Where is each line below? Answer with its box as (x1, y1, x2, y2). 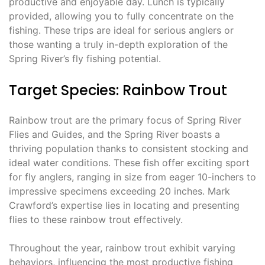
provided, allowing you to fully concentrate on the (9, 10, 234, 22)
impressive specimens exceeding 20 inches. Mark (9, 185, 230, 198)
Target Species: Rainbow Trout (9, 80, 227, 101)
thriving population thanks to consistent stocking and (9, 143, 248, 155)
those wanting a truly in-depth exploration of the (9, 38, 228, 51)
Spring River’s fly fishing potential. (9, 53, 161, 65)
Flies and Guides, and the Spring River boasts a (9, 128, 220, 141)
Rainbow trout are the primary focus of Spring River (9, 114, 241, 127)
